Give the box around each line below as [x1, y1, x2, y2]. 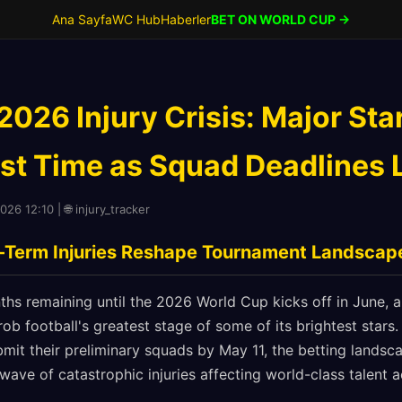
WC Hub [112, 12, 161, 27]
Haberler [161, 12, 211, 27]
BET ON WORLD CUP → [211, 12, 350, 27]
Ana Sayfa [52, 12, 112, 27]
